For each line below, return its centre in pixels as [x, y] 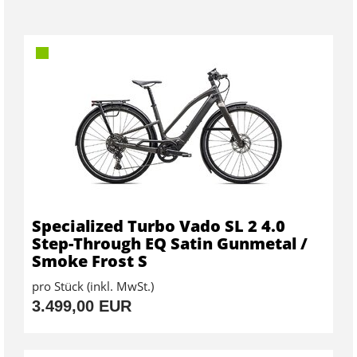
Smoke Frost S [90, 261]
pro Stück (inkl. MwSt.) [93, 286]
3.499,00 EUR [82, 306]
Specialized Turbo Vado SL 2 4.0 [159, 226]
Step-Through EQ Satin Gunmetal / [170, 244]
